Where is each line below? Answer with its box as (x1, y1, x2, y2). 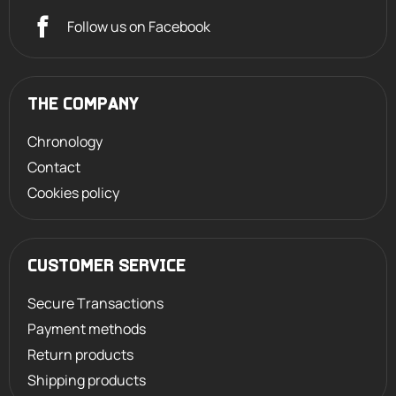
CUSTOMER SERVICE (27, 258, 186, 277)
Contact (27, 157, 80, 178)
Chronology (27, 132, 103, 152)
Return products (27, 345, 133, 365)
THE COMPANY (27, 96, 139, 115)
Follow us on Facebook (67, 16, 210, 36)
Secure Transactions (27, 293, 164, 314)
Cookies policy (27, 183, 119, 203)
